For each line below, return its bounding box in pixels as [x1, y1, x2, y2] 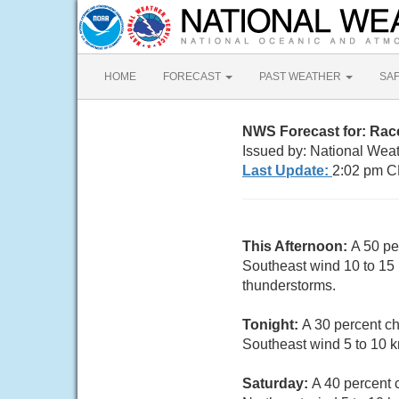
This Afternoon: [242, 239, 351, 254]
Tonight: [242, 317, 302, 332]
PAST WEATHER [259, 70, 344, 83]
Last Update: [242, 163, 332, 178]
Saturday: [242, 376, 312, 391]
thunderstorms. [242, 278, 336, 293]
